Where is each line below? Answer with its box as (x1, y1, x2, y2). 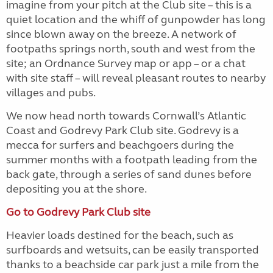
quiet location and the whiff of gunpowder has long (6, 13, 266, 26)
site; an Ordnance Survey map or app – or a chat (6, 57, 246, 70)
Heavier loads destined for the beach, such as (6, 229, 233, 242)
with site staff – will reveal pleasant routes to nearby (6, 71, 266, 85)
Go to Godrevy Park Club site (6, 205, 151, 219)
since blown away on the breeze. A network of (6, 27, 236, 41)
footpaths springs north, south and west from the (6, 42, 255, 55)
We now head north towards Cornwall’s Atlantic (6, 109, 246, 122)
